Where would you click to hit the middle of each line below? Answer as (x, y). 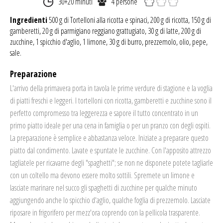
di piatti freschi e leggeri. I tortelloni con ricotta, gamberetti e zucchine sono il (111, 100)
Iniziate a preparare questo (173, 138)
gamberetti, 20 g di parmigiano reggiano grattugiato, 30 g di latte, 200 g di (106, 31)
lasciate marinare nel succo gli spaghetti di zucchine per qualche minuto (104, 187)
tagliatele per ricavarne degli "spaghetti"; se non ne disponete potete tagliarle (111, 163)
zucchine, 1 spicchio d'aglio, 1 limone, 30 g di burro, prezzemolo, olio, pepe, (109, 42)
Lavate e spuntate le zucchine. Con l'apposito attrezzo (141, 150)
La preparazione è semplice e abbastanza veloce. (73, 138)
